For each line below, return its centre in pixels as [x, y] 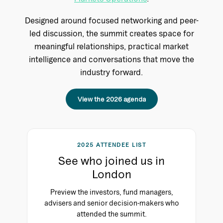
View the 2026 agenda [111, 99]
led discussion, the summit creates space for [111, 33]
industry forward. [111, 72]
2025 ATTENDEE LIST [111, 144]
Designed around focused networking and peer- [111, 20]
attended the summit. [111, 214]
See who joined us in [111, 160]
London [111, 174]
